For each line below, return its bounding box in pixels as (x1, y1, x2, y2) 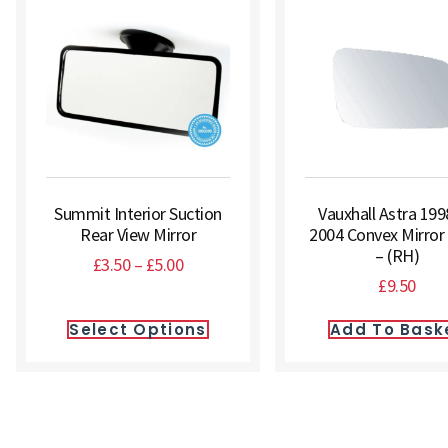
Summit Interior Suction (54, 202, 222, 225)
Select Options (69, 319, 207, 340)
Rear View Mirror (80, 223, 196, 246)
